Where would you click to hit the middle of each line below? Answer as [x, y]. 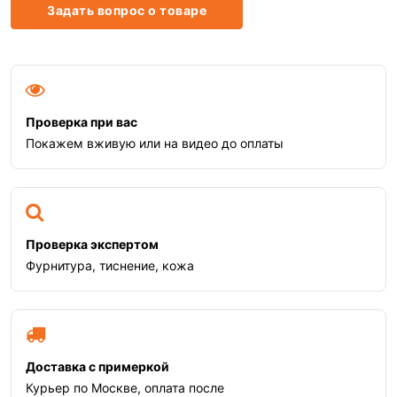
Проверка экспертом [92, 244]
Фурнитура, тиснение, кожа [110, 265]
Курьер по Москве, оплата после [125, 388]
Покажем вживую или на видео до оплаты [155, 143]
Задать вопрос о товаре [127, 10]
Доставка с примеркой [97, 366]
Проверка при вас [82, 122]
